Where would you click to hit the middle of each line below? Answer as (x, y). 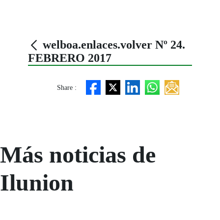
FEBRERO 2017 (70, 58)
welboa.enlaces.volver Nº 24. (113, 45)
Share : (67, 88)
